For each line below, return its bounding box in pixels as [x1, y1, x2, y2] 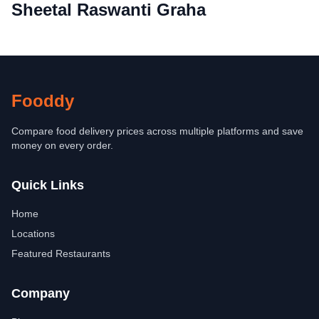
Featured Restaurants [11, 248, 110, 259]
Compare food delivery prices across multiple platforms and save [11, 125, 303, 137]
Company [11, 286, 70, 300]
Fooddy [11, 91, 74, 110]
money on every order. [11, 140, 113, 151]
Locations [11, 228, 55, 239]
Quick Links [11, 178, 84, 192]
